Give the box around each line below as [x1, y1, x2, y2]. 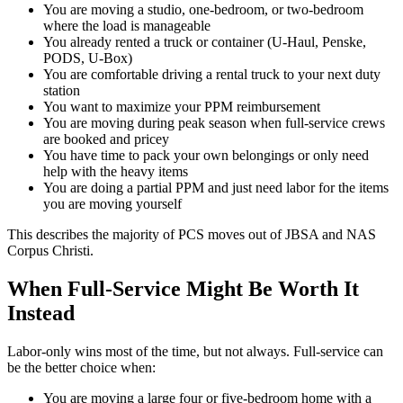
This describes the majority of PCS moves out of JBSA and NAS [7, 227, 376, 243]
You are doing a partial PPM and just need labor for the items [43, 180, 389, 196]
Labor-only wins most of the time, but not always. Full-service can [7, 343, 383, 359]
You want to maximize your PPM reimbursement [43, 99, 320, 115]
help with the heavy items [43, 164, 188, 180]
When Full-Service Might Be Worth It [7, 277, 359, 301]
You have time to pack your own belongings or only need [43, 148, 369, 164]
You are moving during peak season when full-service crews [43, 115, 385, 131]
